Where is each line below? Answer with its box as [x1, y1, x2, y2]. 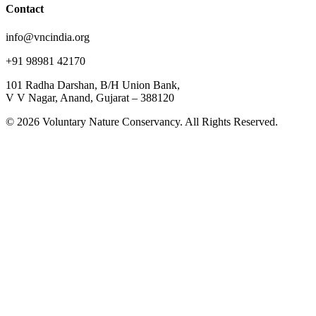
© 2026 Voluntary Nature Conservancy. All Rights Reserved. [6, 115, 278, 128]
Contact [6, 3, 44, 16]
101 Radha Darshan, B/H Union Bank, [6, 78, 180, 91]
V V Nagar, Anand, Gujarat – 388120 [6, 91, 174, 104]
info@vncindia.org [6, 30, 90, 43]
